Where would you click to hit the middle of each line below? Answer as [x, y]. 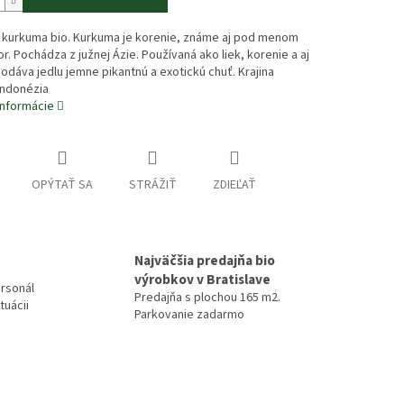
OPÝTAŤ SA [62, 185]
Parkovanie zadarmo [189, 315]
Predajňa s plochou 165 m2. [207, 298]
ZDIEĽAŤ [234, 185]
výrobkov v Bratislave [202, 280]
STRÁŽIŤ [152, 185]
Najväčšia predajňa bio [205, 261]
